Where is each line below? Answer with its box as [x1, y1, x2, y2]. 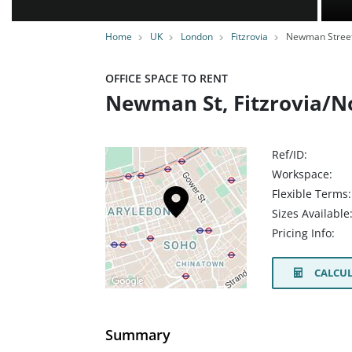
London [181, 30, 213, 43]
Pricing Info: [272, 225, 335, 241]
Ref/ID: [272, 147, 307, 162]
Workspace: [272, 167, 332, 181]
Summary [105, 324, 170, 344]
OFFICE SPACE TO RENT [105, 71, 228, 86]
